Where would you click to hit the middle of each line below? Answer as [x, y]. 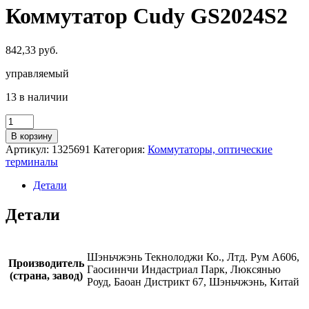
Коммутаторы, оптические [210, 149]
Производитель [46, 263]
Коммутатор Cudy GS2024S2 [147, 16]
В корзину [32, 136]
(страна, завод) [46, 275]
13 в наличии [37, 97]
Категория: [120, 149]
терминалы [32, 161]
